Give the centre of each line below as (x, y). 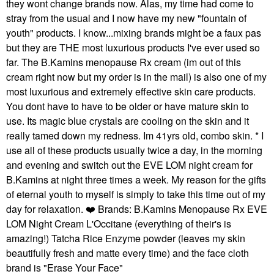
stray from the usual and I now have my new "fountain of (126, 18)
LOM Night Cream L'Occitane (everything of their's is (119, 224)
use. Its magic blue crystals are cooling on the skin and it (128, 121)
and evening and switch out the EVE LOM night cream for (129, 165)
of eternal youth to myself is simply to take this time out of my (136, 194)
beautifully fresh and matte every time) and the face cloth (128, 253)
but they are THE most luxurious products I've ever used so (133, 47)
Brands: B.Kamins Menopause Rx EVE (181, 209)
